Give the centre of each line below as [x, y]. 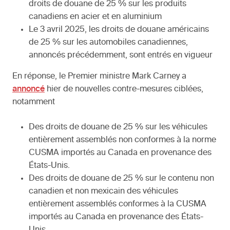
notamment [34, 102]
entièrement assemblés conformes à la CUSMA [118, 205]
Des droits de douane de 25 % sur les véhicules [118, 128]
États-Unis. [49, 166]
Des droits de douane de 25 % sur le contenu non [121, 179]
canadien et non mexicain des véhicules [103, 192]
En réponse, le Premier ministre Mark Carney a [99, 77]
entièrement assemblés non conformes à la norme [122, 140]
